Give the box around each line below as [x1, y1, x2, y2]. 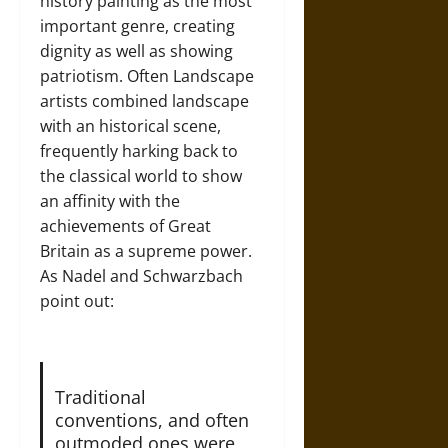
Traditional [54, 385, 146, 410]
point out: [40, 290, 114, 313]
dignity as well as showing [40, 40, 233, 63]
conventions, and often [54, 408, 249, 433]
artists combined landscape [40, 90, 249, 113]
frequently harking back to [40, 140, 238, 163]
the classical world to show [40, 165, 242, 188]
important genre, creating [40, 15, 235, 38]
